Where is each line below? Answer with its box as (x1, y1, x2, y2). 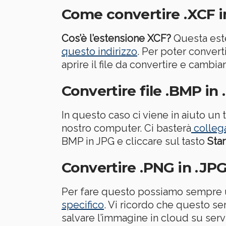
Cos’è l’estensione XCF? (62, 32, 171, 44)
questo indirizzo (62, 45, 137, 58)
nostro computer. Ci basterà (62, 122, 191, 134)
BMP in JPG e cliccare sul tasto (62, 135, 207, 147)
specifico (62, 198, 104, 211)
